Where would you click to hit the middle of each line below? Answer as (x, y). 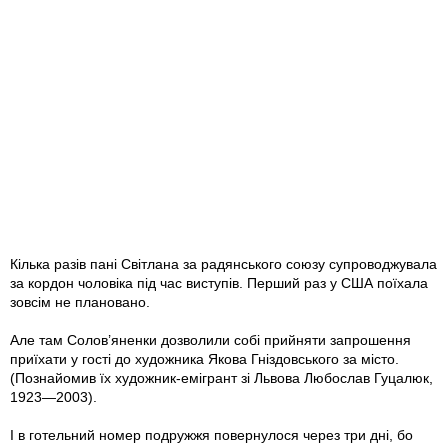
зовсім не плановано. (80, 302)
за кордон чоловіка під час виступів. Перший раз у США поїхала (219, 283)
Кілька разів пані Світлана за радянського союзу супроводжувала (223, 264)
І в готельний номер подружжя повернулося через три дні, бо (211, 435)
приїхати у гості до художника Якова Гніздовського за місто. (204, 359)
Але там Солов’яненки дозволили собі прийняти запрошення (210, 340)
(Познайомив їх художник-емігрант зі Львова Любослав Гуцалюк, (221, 378)
